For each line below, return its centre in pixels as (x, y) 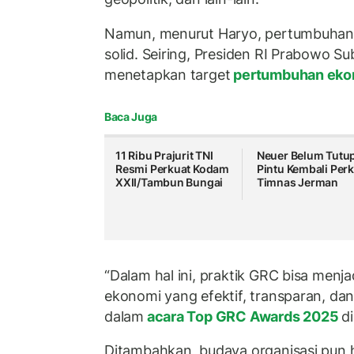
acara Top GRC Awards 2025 (243, 316)
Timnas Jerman (298, 183)
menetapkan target (168, 74)
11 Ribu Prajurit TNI (164, 156)
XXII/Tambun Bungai (169, 183)
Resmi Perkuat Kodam (173, 169)
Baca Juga (131, 117)
